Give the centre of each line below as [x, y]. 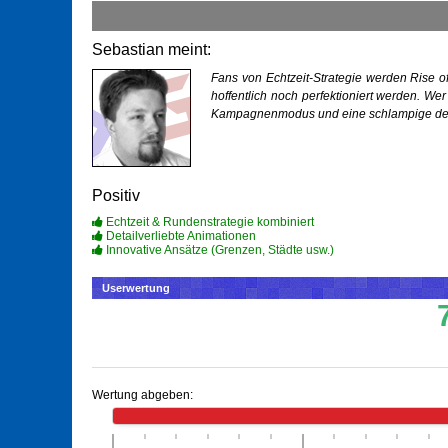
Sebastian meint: [151, 50]
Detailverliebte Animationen [179, 236]
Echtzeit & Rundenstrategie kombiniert [208, 222]
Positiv [116, 196]
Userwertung [136, 288]
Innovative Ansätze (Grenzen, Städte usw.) [218, 250]
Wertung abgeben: [142, 395]
